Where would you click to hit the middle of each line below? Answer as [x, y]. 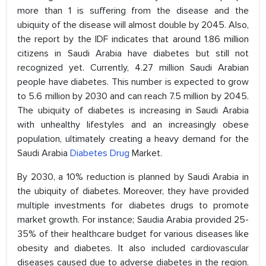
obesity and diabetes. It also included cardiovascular [133, 248]
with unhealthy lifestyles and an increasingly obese [133, 125]
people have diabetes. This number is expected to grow [133, 82]
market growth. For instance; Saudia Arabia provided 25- [133, 220]
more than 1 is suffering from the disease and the [133, 11]
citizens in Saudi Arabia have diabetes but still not [133, 54]
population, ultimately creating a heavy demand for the [133, 139]
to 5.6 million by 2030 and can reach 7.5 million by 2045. [133, 96]
